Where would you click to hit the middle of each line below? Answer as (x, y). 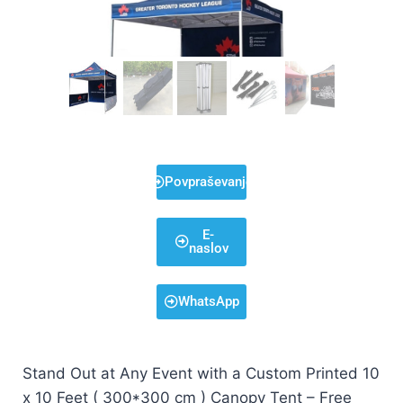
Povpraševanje (208, 181)
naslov (208, 248)
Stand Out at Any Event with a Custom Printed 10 (201, 373)
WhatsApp (208, 301)
